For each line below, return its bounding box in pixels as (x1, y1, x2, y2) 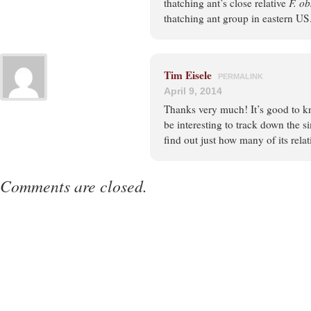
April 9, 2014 (164, 85, 222, 96)
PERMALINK (218, 72, 263, 81)
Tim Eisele (164, 67, 212, 83)
